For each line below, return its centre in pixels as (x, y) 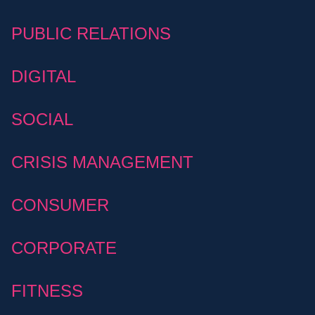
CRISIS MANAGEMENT (102, 162)
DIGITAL (44, 77)
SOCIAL (42, 120)
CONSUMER (60, 205)
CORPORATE (64, 248)
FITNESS (47, 291)
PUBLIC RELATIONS (91, 34)
